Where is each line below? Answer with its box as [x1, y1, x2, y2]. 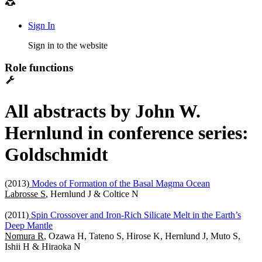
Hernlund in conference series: [5, 122, 249, 144]
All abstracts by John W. [5, 101, 201, 122]
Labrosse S [5, 188, 46, 199]
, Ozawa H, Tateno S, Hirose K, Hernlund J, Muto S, [44, 230, 240, 241]
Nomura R [5, 230, 44, 241]
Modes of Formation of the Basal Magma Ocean [29, 178, 210, 188]
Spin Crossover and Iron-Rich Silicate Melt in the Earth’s [29, 209, 241, 220]
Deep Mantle [5, 220, 53, 230]
